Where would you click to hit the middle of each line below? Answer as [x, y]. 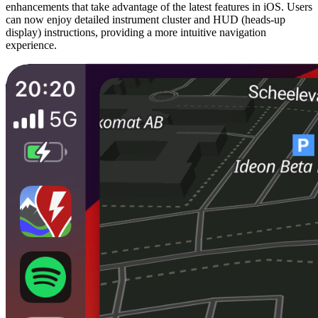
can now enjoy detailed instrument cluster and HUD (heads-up [146, 19]
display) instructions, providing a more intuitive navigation [136, 32]
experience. [31, 45]
